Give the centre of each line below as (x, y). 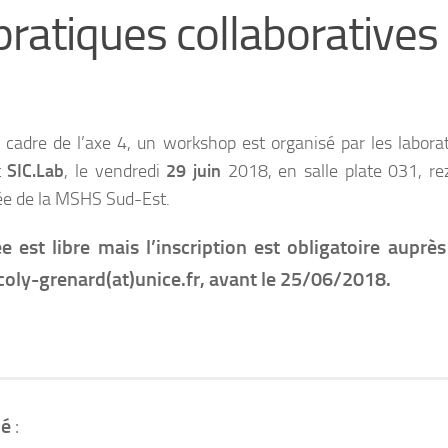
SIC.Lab (36, 171)
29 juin (194, 171)
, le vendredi (115, 171)
